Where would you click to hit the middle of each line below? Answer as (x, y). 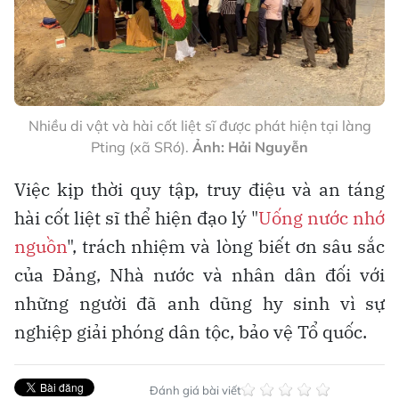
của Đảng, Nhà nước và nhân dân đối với (199, 274)
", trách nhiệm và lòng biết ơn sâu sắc (226, 246)
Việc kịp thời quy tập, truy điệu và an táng (199, 189)
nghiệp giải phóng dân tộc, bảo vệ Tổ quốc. (191, 331)
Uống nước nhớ (322, 217)
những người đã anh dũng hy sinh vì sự (199, 303)
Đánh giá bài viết (195, 390)
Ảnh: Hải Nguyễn (250, 147)
